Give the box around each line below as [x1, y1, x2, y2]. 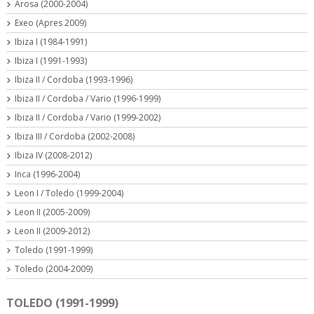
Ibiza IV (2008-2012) [15, 149, 92, 162]
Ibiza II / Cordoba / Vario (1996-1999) [15, 93, 161, 105]
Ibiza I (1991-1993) [15, 55, 87, 67]
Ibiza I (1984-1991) [15, 36, 87, 48]
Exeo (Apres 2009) [15, 17, 86, 29]
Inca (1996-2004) [15, 168, 80, 181]
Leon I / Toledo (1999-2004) [15, 187, 123, 200]
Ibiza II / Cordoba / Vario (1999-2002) [15, 111, 161, 124]
